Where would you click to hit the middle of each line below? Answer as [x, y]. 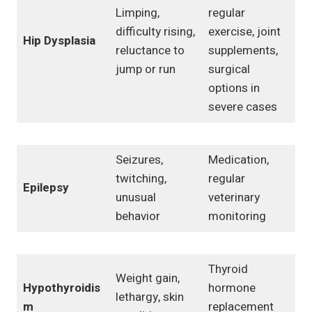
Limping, [137, 13]
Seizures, [139, 160]
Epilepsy [46, 188]
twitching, [141, 179]
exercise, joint [244, 32]
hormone [232, 288]
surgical [229, 70]
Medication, [238, 160]
